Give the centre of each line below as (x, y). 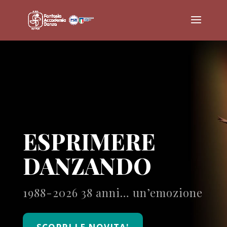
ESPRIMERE (89, 141)
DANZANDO (87, 165)
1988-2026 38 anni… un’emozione (112, 193)
